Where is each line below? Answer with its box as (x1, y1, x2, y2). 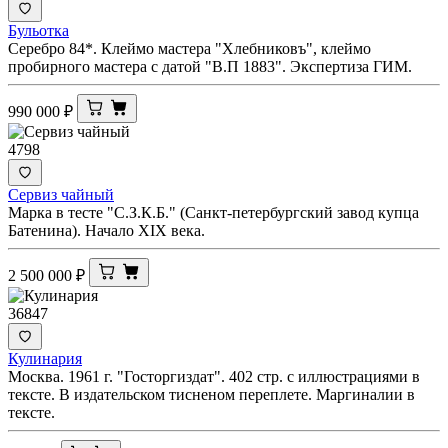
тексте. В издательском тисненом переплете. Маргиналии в (8, 386, 415, 404)
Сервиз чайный (8, 186, 114, 204)
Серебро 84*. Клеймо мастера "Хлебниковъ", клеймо (8, 40, 371, 58)
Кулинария (8, 350, 82, 368)
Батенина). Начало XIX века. (8, 222, 205, 240)
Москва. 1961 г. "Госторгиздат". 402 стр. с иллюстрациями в (8, 368, 420, 386)
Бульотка (8, 22, 69, 40)
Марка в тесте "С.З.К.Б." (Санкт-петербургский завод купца (8, 204, 419, 222)
